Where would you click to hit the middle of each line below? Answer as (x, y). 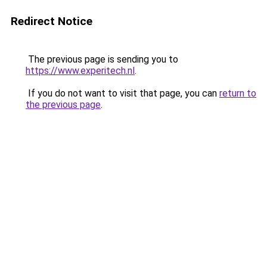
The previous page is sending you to (102, 59)
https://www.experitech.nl (80, 71)
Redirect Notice (52, 21)
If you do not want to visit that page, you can (122, 93)
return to (238, 93)
